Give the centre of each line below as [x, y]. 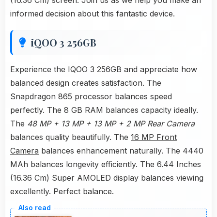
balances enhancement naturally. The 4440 [121, 151]
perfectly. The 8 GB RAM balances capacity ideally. [104, 110]
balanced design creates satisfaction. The [86, 83]
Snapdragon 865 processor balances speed [91, 97]
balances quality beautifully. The [70, 137]
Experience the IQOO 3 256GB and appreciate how [104, 70]
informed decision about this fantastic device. [93, 14]
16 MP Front [154, 137]
